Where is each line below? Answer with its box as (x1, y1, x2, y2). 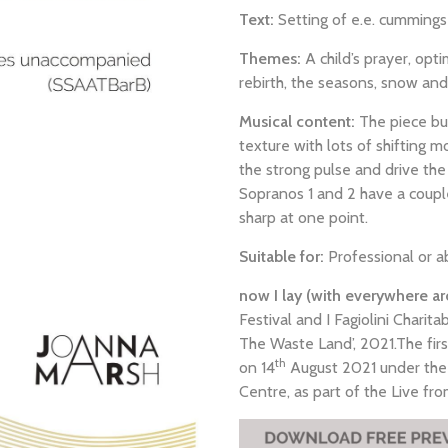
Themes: (239, 49, 301, 68)
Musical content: (239, 112, 355, 131)
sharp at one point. (239, 208, 368, 227)
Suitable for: (239, 247, 324, 266)
